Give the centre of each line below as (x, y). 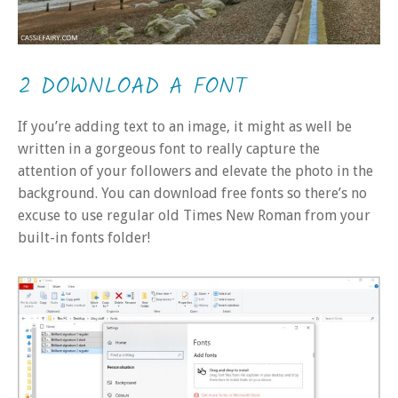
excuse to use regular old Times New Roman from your (194, 215)
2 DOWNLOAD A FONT (132, 87)
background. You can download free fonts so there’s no (192, 193)
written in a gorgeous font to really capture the (169, 148)
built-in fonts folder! (84, 237)
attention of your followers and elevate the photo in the (195, 171)
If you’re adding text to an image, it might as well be (185, 126)
